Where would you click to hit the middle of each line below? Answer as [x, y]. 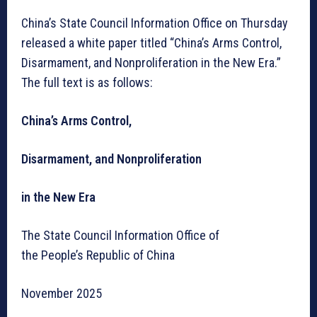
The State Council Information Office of [120, 235]
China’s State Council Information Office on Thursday [155, 23]
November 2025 [62, 293]
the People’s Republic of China [98, 255]
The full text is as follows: [87, 82]
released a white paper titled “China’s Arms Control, [151, 42]
